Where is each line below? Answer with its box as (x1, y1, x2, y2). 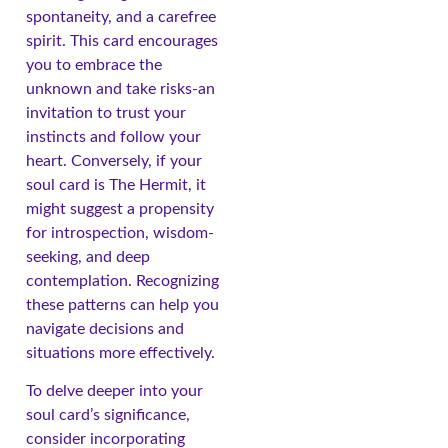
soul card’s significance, (26, 407, 190, 424)
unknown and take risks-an (26, 81, 215, 98)
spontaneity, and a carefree (26, 9, 216, 26)
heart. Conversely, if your (26, 153, 202, 170)
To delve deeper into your (26, 383, 203, 400)
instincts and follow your (26, 129, 201, 146)
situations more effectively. (26, 345, 215, 362)
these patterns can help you (26, 297, 219, 314)
